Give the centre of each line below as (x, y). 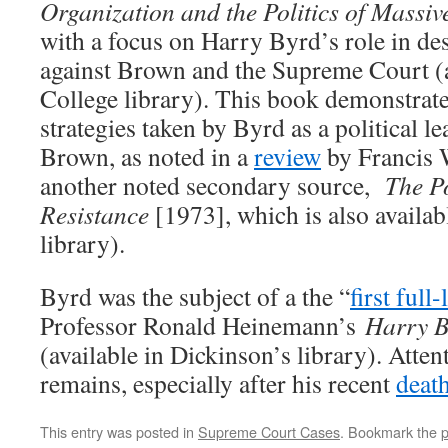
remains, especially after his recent (218, 383)
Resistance (94, 214)
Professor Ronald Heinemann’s (202, 325)
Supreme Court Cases (269, 431)
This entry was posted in (119, 431)
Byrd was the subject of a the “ (195, 296)
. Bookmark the (390, 431)
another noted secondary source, (212, 185)
